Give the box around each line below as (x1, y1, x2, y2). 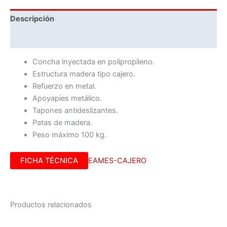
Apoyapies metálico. (32, 93, 102, 103)
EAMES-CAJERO (88, 156, 146, 165)
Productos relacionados (10, 200, 92, 209)
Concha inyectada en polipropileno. (32, 57, 155, 66)
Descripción (10, 14, 54, 24)
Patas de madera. (32, 118, 92, 127)
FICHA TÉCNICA (20, 156, 78, 165)
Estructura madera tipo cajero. (32, 69, 135, 79)
